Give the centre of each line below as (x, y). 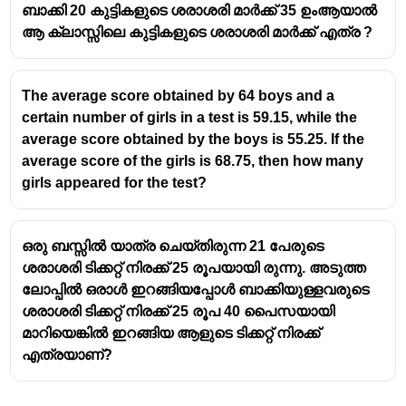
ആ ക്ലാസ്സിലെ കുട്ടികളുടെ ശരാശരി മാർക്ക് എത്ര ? (198, 32)
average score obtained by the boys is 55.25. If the (193, 139)
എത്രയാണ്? (68, 354)
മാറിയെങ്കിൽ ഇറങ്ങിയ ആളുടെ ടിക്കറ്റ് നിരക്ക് (171, 333)
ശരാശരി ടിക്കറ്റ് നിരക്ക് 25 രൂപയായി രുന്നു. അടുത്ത (194, 267)
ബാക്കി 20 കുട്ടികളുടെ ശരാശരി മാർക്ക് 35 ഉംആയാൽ (200, 10)
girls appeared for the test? (115, 182)
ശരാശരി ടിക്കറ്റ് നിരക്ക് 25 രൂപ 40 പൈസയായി (179, 311)
